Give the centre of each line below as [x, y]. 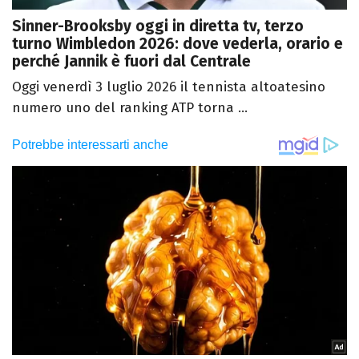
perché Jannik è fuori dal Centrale [131, 62]
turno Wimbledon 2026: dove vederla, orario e [177, 44]
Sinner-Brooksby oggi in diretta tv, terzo [158, 26]
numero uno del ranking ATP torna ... [130, 108]
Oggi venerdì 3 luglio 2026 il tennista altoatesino [169, 87]
